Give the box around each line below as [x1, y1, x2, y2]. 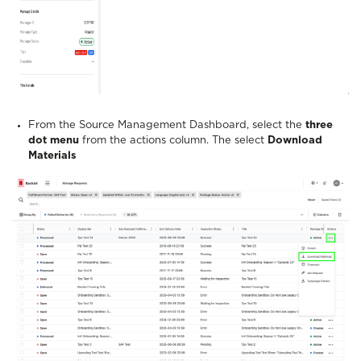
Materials [28, 151, 77, 161]
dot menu [28, 135, 82, 146]
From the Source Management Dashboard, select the [28, 120, 305, 131]
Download [268, 135, 322, 146]
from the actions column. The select [82, 135, 268, 146]
